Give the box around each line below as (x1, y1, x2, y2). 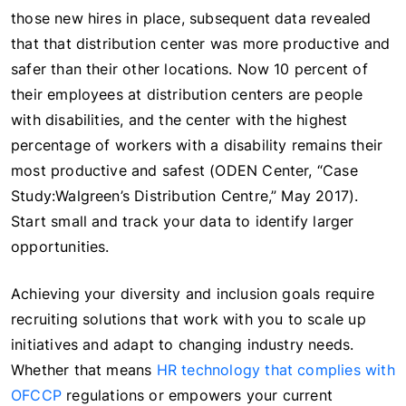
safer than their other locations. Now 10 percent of (11, 59, 368, 78)
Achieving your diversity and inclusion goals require (11, 284, 374, 303)
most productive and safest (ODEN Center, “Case (11, 160, 358, 179)
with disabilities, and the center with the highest (11, 110, 348, 129)
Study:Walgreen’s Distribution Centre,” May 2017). (11, 186, 359, 205)
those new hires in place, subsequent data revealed (11, 8, 372, 27)
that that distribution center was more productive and (11, 34, 391, 53)
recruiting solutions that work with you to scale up (11, 309, 366, 328)
